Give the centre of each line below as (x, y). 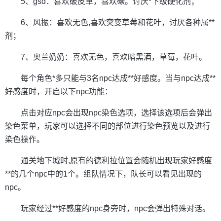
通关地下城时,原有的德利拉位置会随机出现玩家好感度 (116, 161)
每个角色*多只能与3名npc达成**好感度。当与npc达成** (118, 78)
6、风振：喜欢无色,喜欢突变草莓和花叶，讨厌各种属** (118, 22)
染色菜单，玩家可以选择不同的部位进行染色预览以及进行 (108, 126)
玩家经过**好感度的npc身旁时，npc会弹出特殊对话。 (115, 208)
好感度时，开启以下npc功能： (59, 92)
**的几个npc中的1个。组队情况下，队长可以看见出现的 (103, 174)
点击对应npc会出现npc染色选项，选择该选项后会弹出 (116, 113)
